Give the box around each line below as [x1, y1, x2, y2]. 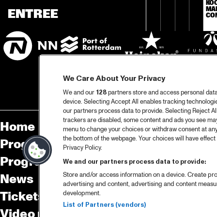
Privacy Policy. [63, 143, 102, 152]
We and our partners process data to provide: [63, 157, 206, 166]
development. [63, 189, 101, 198]
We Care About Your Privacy [63, 73, 165, 84]
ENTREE [8, 8, 58, 20]
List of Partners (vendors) [63, 201, 146, 209]
